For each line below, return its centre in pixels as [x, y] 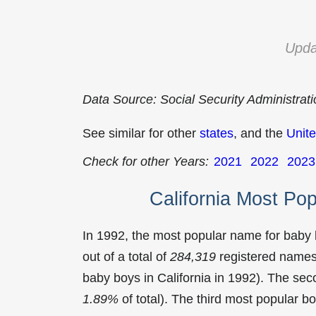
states [217, 133]
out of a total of [126, 256]
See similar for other [141, 133]
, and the [260, 133]
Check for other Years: [146, 162]
